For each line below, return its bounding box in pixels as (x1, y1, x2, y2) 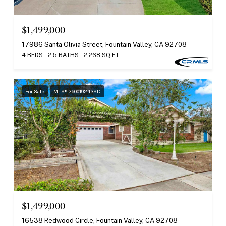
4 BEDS (22, 51, 43, 59)
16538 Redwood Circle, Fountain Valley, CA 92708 (22, 216, 178, 224)
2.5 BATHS (48, 51, 79, 59)
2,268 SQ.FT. (84, 51, 120, 59)
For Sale (25, 88, 44, 95)
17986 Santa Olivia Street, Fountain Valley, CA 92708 (22, 41, 187, 49)
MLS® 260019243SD (53, 88, 101, 95)
